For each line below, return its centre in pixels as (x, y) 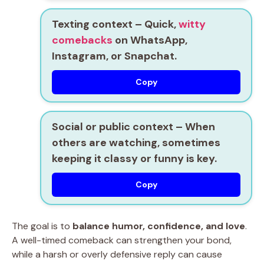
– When (194, 127)
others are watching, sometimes (136, 143)
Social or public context (113, 127)
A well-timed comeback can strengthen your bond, (122, 240)
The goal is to (42, 226)
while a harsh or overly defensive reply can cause (117, 254)
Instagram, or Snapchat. (114, 56)
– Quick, (156, 24)
